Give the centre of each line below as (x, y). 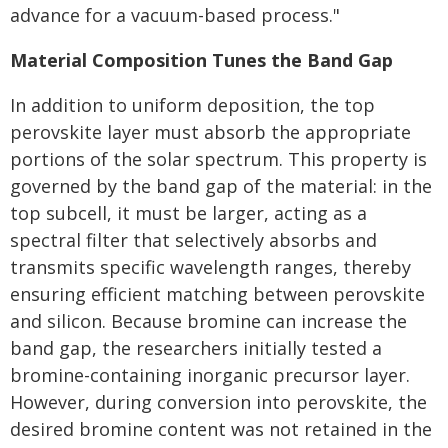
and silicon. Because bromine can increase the (208, 320)
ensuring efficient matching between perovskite (217, 293)
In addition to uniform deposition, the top (192, 104)
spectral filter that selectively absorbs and (193, 239)
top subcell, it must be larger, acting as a (188, 212)
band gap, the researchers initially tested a (196, 347)
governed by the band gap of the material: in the (221, 185)
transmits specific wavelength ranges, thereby (210, 266)
